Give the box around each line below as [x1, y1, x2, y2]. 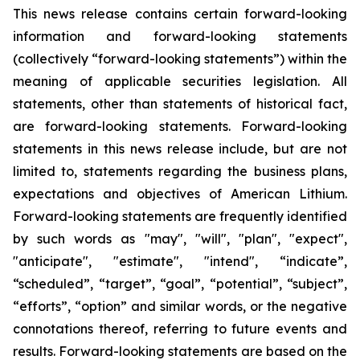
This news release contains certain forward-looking [13, 6, 347, 22]
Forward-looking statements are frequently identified [13, 208, 347, 224]
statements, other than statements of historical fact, [13, 96, 347, 112]
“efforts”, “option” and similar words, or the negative [13, 298, 347, 314]
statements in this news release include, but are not [13, 141, 347, 157]
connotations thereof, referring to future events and [13, 321, 347, 337]
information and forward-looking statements [13, 28, 347, 44]
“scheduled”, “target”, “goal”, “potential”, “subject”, [13, 276, 347, 292]
